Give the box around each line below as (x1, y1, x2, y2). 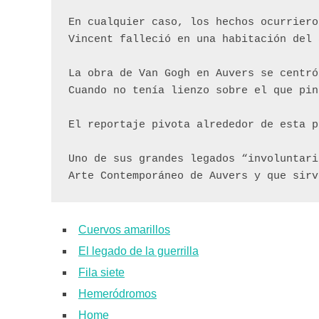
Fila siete (78, 266, 125, 278)
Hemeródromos (78, 287, 157, 300)
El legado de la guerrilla (78, 244, 199, 257)
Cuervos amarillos (78, 223, 170, 236)
